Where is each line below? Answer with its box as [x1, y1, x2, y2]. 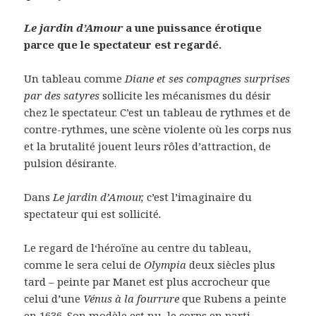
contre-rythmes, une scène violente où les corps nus [24, 121, 292, 136]
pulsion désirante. [24, 155, 117, 170]
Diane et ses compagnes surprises [125, 71, 291, 85]
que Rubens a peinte [182, 291, 287, 305]
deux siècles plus [189, 257, 276, 272]
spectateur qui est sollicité [24, 206, 159, 221]
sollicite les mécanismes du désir [99, 87, 272, 102]
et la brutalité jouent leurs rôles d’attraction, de [24, 138, 272, 153]
